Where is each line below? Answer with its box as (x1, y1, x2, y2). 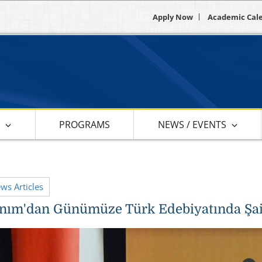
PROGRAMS (59, 118, 111, 131)
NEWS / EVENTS (157, 118, 226, 131)
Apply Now (153, 12, 193, 22)
